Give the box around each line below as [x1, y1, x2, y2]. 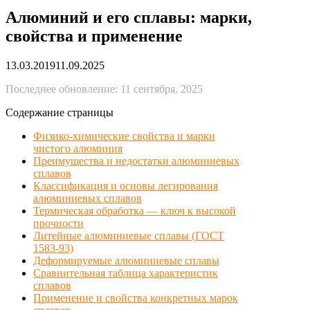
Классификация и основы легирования [33, 179, 218, 192]
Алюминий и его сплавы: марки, [6, 8, 252, 26]
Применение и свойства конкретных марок [33, 291, 238, 304]
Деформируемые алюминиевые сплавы [33, 254, 219, 266]
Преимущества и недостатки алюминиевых [33, 154, 239, 167]
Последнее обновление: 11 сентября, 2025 [6, 82, 203, 95]
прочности [33, 217, 84, 229]
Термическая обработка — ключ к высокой [33, 204, 236, 217]
